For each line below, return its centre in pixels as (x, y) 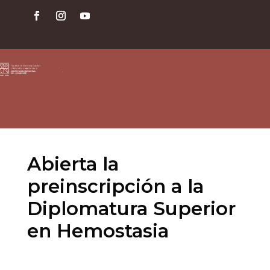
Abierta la (73, 164)
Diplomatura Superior (131, 209)
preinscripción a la (115, 186)
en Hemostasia (98, 231)
